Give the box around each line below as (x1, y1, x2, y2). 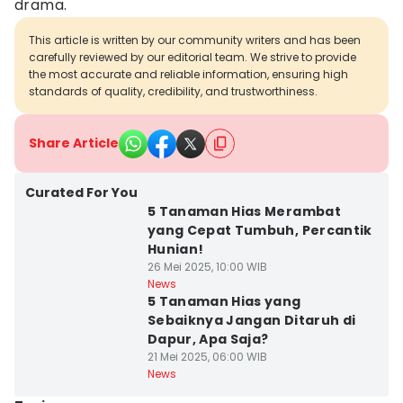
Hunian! (147, 240, 204, 258)
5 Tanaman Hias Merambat (147, 202, 341, 220)
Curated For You (25, 184, 138, 201)
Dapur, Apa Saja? (147, 330, 269, 348)
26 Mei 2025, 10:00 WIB (147, 259, 267, 274)
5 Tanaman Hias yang (147, 292, 301, 310)
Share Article (29, 134, 119, 152)
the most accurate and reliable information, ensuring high (29, 67, 348, 82)
